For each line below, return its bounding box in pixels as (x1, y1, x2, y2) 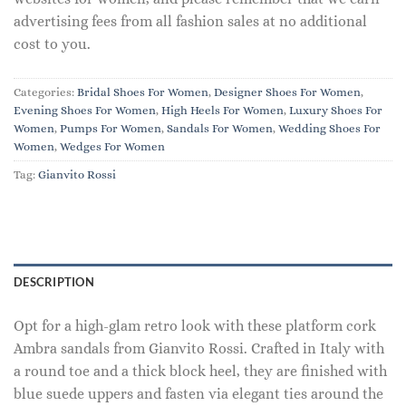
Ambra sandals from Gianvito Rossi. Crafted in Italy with (14, 340, 384, 358)
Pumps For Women (60, 121, 161, 136)
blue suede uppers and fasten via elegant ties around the (14, 385, 383, 403)
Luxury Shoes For (289, 103, 382, 118)
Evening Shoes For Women (14, 103, 156, 118)
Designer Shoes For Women (214, 85, 361, 100)
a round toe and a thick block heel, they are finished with (14, 362, 387, 381)
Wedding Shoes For (278, 121, 381, 136)
